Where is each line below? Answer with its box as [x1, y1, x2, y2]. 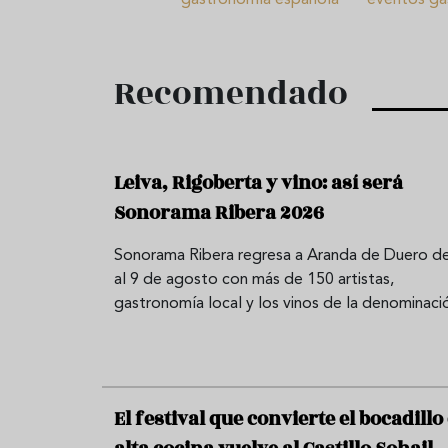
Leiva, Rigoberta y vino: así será [114, 168, 403, 197]
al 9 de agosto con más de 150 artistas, [114, 271, 394, 288]
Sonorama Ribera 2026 [114, 198, 324, 227]
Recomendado [114, 68, 348, 119]
